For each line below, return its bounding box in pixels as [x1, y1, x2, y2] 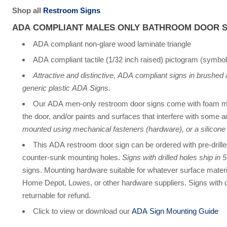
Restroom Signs [43, 6, 100, 15]
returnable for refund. [22, 191, 91, 200]
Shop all [12, 6, 43, 15]
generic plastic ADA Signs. [22, 84, 110, 93]
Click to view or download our [32, 207, 132, 216]
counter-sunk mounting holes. [22, 153, 122, 162]
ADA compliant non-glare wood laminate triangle [32, 40, 191, 49]
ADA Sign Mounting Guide [131, 207, 218, 216]
